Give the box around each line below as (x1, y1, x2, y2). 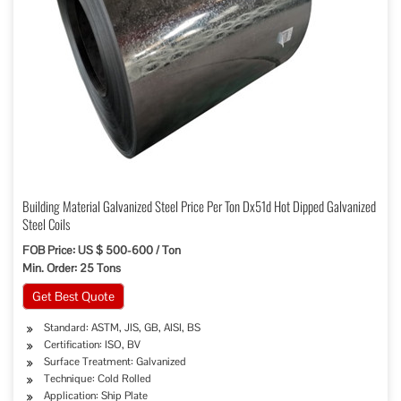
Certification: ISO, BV (44, 337, 141, 352)
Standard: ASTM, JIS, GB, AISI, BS (44, 320, 200, 335)
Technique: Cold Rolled (44, 371, 151, 386)
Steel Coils (22, 214, 70, 234)
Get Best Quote (32, 288, 115, 304)
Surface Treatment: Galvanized (44, 354, 186, 369)
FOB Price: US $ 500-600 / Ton (22, 243, 181, 258)
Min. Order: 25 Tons (22, 260, 121, 276)
